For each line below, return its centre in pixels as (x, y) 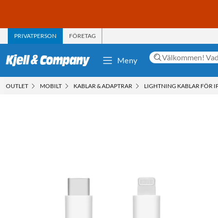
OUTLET (17, 86)
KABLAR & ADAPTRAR (103, 86)
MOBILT (51, 86)
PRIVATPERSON (35, 36)
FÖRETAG (82, 36)
